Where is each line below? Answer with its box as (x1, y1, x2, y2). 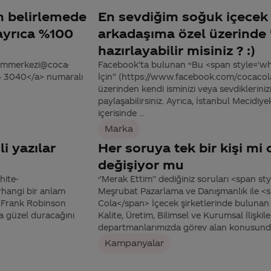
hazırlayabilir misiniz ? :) (98, 43, 255, 58)
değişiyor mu (98, 157, 184, 172)
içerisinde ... (98, 108, 145, 118)
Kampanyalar (105, 238, 165, 249)
